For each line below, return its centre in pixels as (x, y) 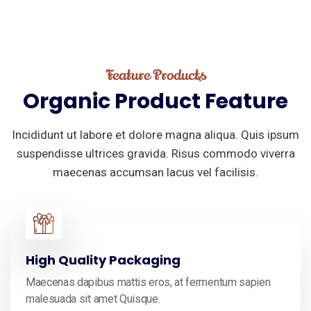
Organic (67, 101)
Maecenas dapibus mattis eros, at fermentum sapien (148, 282)
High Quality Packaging (103, 260)
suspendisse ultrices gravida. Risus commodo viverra (155, 153)
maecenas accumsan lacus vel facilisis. (155, 172)
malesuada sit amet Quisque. (93, 299)
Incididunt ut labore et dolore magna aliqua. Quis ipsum (155, 135)
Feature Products (155, 75)
